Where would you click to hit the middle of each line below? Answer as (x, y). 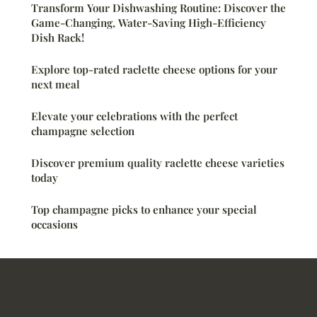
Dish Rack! (58, 37)
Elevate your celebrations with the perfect (134, 116)
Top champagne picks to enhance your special (144, 209)
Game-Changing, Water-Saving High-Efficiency (149, 22)
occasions (54, 224)
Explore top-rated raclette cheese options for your (154, 69)
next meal (56, 84)
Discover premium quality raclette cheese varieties (158, 162)
